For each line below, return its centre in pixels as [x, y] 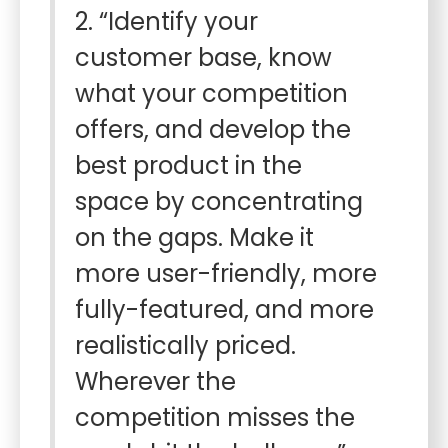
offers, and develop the [213, 129]
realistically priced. [185, 345]
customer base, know [203, 57]
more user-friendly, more [226, 273]
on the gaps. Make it [194, 237]
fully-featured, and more [224, 309]
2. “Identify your [166, 21]
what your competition [211, 93]
